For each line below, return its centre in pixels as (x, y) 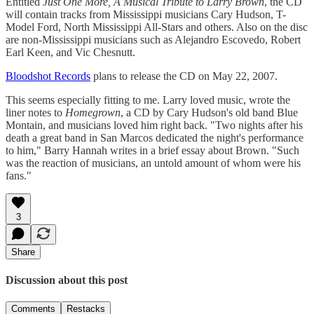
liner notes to (35, 112)
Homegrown (93, 112)
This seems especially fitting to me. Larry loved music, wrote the (148, 100)
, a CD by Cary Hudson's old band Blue (209, 112)
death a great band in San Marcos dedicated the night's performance (155, 137)
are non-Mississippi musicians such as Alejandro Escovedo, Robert (153, 39)
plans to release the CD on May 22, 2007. (184, 76)
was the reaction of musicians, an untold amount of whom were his (153, 163)
